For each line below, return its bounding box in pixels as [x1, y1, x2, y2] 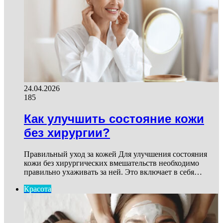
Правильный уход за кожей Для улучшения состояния [24, 149, 207, 158]
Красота [24, 184, 51, 193]
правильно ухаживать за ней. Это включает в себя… [24, 167, 202, 176]
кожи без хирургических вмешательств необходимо [24, 158, 199, 167]
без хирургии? [24, 125, 110, 139]
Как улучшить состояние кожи [24, 111, 204, 125]
